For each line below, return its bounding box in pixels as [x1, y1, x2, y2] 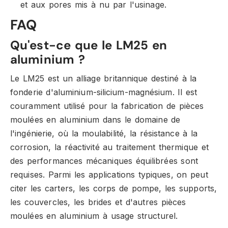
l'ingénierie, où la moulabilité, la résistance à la [10, 128, 198, 138]
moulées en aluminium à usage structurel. [10, 211, 178, 221]
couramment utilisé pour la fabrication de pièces [10, 101, 204, 111]
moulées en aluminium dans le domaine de [10, 115, 181, 125]
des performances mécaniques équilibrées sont [10, 156, 198, 166]
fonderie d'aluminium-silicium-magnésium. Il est [10, 87, 197, 97]
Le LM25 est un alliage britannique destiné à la [10, 73, 197, 83]
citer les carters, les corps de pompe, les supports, [10, 183, 217, 193]
